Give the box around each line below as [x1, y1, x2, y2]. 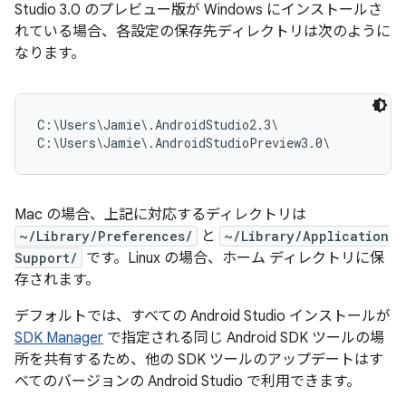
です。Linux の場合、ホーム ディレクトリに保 [82, 249, 384, 267]
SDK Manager [14, 329, 103, 347]
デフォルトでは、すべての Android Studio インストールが [14, 307, 391, 325]
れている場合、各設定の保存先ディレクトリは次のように [14, 23, 391, 41]
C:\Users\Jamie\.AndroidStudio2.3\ [37, 116, 278, 133]
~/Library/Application [224, 227, 389, 245]
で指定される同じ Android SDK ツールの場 [103, 329, 384, 347]
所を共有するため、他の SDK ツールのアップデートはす [14, 351, 383, 369]
